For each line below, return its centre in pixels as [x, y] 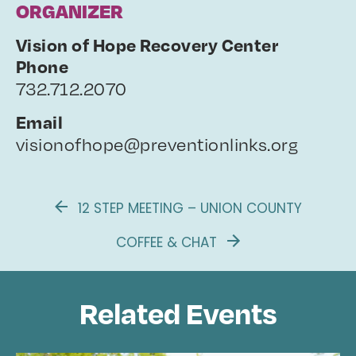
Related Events [178, 313]
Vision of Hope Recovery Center [147, 44]
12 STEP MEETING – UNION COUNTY [188, 208]
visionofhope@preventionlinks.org [157, 143]
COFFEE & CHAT [168, 242]
